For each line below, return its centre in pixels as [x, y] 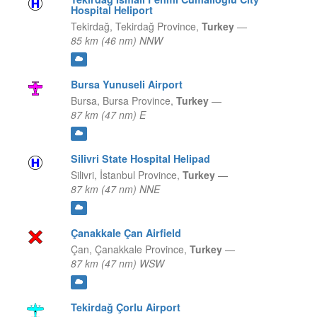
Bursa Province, [139, 101]
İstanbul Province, [141, 175]
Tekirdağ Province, [158, 27]
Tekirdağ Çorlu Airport [125, 307]
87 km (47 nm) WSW [117, 264]
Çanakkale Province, [142, 249]
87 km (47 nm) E [108, 115]
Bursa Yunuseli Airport [126, 85]
